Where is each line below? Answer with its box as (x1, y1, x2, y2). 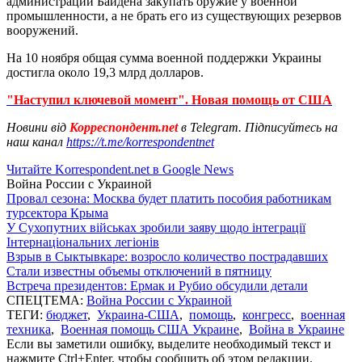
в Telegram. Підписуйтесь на (181, 120, 338, 134)
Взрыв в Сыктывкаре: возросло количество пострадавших (6, 249, 328, 263)
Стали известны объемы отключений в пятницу (6, 263, 271, 278)
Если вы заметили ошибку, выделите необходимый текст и (6, 336, 331, 351)
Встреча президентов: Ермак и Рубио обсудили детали (6, 278, 308, 293)
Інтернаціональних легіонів (6, 234, 159, 249)
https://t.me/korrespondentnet (66, 134, 214, 149)
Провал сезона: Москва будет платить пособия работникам (6, 191, 331, 205)
